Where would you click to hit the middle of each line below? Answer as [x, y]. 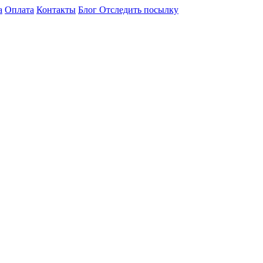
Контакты [56, 10]
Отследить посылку [139, 10]
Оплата [19, 10]
